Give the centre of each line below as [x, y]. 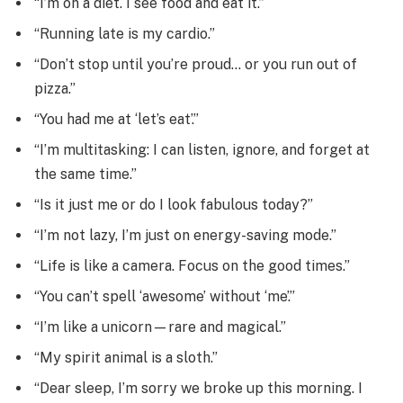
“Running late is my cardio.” [125, 33]
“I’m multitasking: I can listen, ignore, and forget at [202, 149]
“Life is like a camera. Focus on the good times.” [192, 265]
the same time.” [85, 174]
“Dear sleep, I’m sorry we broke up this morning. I [198, 388]
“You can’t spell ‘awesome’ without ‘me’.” [165, 296]
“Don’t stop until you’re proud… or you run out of [196, 64]
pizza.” [55, 88]
